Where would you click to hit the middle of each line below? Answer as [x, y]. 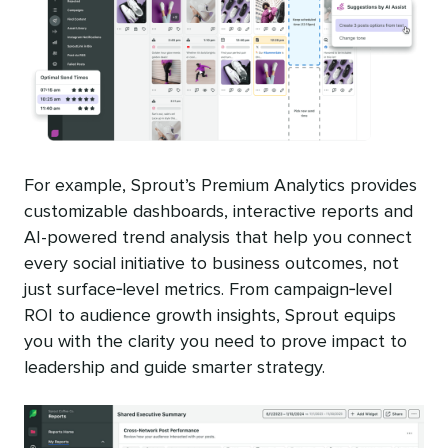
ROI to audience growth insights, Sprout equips [210, 316]
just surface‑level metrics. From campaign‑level [208, 290]
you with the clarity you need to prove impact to [215, 342]
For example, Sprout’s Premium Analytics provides [220, 186]
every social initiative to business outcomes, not [211, 264]
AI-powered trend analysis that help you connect [218, 238]
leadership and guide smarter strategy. [174, 368]
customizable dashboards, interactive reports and [218, 212]
